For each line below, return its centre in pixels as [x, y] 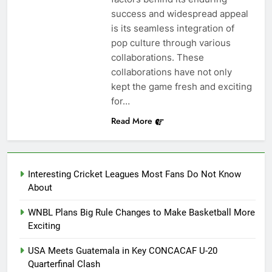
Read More [131, 121]
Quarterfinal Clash [64, 264]
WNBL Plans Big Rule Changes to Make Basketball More [141, 213]
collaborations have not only [171, 72]
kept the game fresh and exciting [181, 87]
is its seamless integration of [172, 29]
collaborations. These [157, 58]
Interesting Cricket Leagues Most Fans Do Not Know [134, 175]
